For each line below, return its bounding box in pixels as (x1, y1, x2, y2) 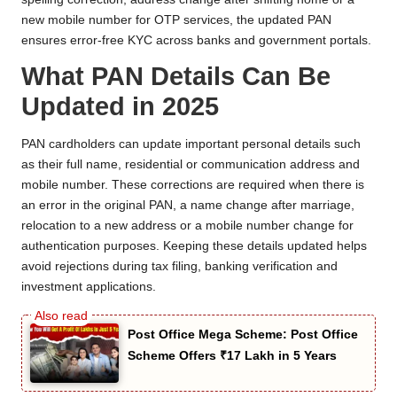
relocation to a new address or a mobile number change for (21, 218, 354, 232)
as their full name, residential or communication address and (21, 157, 360, 171)
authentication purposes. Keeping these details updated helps (21, 238, 367, 253)
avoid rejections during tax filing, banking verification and (21, 259, 338, 273)
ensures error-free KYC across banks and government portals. (21, 33, 371, 47)
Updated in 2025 (21, 91, 219, 121)
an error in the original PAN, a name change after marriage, (21, 198, 354, 212)
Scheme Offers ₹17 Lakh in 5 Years (128, 347, 337, 362)
